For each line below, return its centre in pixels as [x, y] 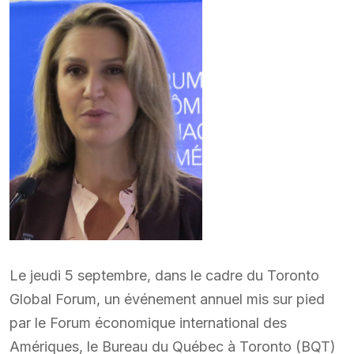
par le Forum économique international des [148, 323]
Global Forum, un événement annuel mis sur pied [167, 299]
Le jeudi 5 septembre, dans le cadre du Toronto [164, 276]
